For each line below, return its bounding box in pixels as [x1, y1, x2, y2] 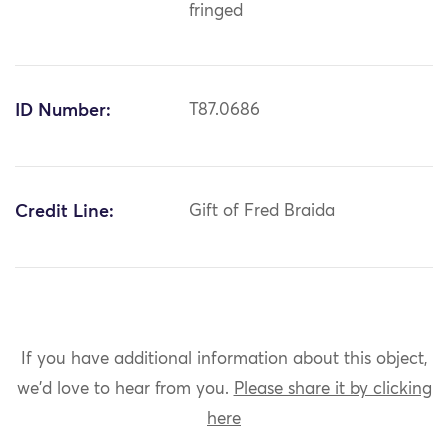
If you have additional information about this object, [20, 350, 428, 368]
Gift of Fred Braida [189, 203, 336, 221]
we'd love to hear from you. [16, 380, 234, 398]
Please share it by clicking [233, 380, 432, 398]
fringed [189, 3, 244, 21]
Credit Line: [15, 203, 114, 222]
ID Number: [15, 102, 111, 121]
